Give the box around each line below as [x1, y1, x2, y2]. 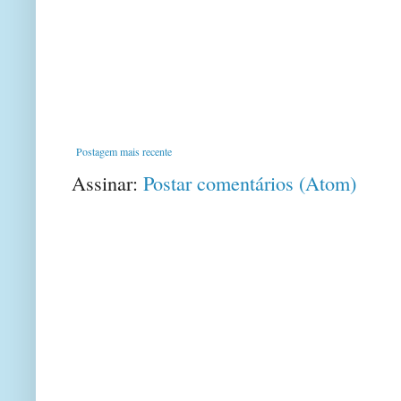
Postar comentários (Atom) [143, 169, 356, 196]
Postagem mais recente [76, 143, 172, 158]
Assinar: [72, 169, 143, 196]
